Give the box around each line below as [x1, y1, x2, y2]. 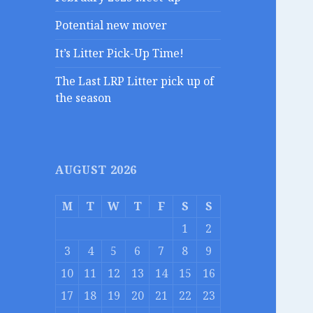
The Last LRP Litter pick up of [55, 73, 214, 89]
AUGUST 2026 [55, 162, 138, 178]
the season [55, 90, 112, 106]
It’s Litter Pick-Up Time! [55, 45, 184, 61]
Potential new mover [55, 17, 168, 34]
